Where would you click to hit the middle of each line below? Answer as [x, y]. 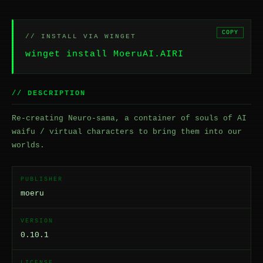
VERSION [37, 221]
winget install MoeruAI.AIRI [104, 54]
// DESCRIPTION [49, 93]
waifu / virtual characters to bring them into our [127, 132]
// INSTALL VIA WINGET [81, 36]
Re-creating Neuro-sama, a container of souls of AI [129, 118]
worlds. [28, 145]
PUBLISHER [42, 179]
